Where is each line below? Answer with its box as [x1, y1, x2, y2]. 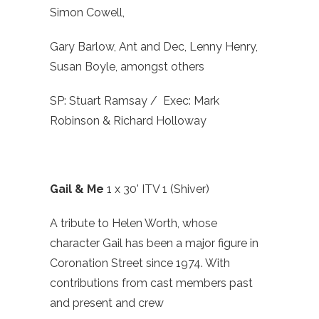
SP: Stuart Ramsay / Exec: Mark [50, 94, 219, 108]
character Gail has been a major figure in [50, 236, 258, 251]
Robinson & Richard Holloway [50, 114, 206, 128]
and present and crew [50, 296, 164, 310]
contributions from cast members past [50, 276, 253, 291]
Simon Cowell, [50, 6, 127, 20]
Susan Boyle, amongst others [50, 60, 204, 74]
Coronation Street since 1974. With [50, 256, 230, 271]
